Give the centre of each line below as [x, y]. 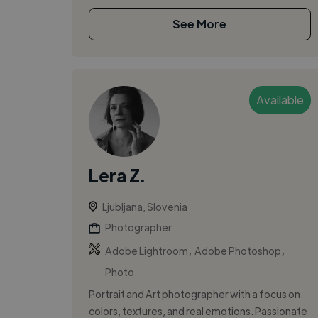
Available [280, 99]
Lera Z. [116, 175]
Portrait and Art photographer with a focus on [194, 294]
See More [200, 23]
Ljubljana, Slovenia [144, 206]
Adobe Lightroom [146, 250]
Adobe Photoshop [237, 250]
